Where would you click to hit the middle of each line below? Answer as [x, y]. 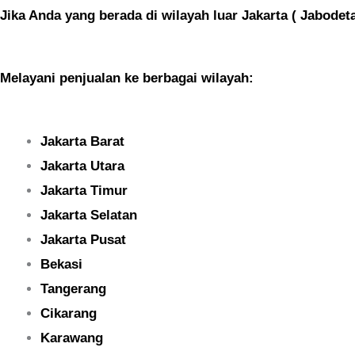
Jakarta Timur [84, 190]
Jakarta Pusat [83, 239]
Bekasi [61, 264]
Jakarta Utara [82, 166]
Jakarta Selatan [89, 215]
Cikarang [69, 313]
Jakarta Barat [82, 141]
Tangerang [73, 288]
